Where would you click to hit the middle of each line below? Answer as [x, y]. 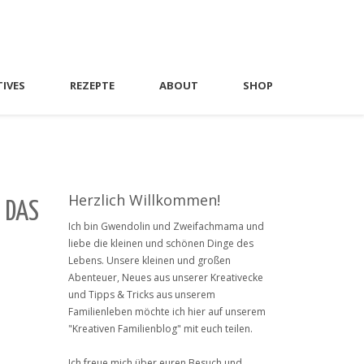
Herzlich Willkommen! [144, 200]
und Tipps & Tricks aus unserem [141, 295]
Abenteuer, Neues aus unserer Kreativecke [165, 277]
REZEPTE [92, 85]
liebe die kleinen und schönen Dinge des [160, 243]
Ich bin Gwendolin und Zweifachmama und [166, 226]
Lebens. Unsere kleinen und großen [149, 260]
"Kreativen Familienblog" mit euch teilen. [160, 329]
